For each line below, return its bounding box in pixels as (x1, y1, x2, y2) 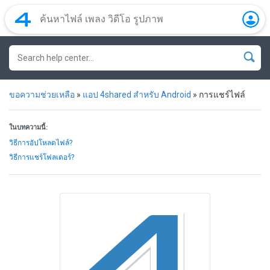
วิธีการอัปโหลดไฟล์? (9, 139, 72, 147)
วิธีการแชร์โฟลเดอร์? (9, 153, 74, 162)
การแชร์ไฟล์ (199, 90, 245, 99)
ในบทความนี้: (9, 124, 48, 131)
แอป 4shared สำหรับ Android (83, 90, 191, 99)
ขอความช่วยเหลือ (9, 90, 75, 99)
